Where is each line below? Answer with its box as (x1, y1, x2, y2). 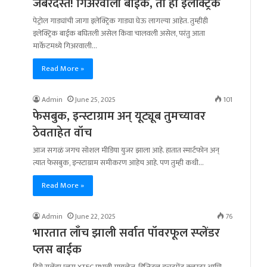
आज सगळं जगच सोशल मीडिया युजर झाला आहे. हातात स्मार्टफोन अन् (33, 144, 219, 157)
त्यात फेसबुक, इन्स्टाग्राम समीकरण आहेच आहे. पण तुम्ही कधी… (33, 156, 204, 170)
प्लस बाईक (33, 240, 82, 260)
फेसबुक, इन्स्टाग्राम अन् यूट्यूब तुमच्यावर (33, 106, 206, 127)
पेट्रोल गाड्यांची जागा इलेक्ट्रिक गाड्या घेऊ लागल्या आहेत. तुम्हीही (33, 14, 208, 28)
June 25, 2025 (75, 94, 116, 106)
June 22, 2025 (75, 210, 116, 223)
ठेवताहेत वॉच (33, 123, 92, 144)
